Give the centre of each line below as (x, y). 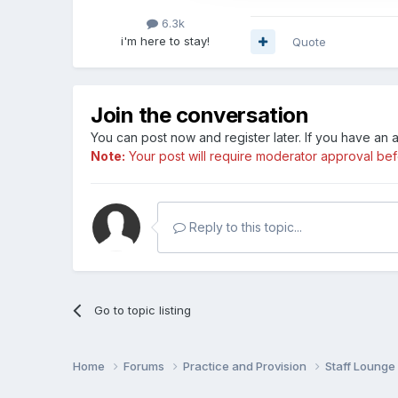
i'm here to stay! (166, 40)
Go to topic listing (142, 310)
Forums (146, 366)
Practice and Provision (247, 366)
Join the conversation (200, 115)
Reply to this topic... (244, 227)
